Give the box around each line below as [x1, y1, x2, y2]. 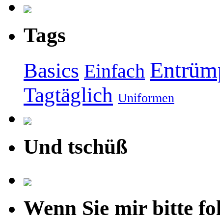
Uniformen [118, 90, 174, 105]
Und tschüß [24, 135, 128, 158]
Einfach [84, 60, 145, 82]
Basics [24, 58, 79, 82]
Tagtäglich [24, 83, 113, 107]
